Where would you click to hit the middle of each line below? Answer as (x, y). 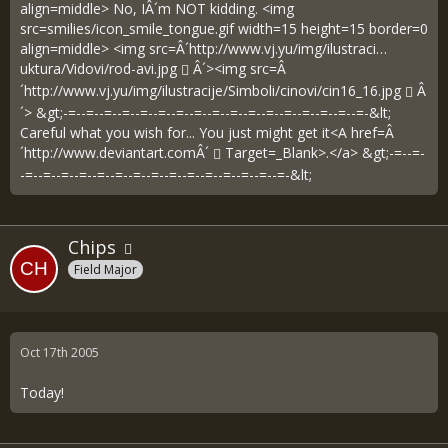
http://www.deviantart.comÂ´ (116, 152)
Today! (42, 393)
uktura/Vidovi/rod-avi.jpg (98, 68)
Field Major (105, 270)
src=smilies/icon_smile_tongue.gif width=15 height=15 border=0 (224, 28)
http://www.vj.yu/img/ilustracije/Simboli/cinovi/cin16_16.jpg (212, 90)
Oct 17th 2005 (59, 353)
